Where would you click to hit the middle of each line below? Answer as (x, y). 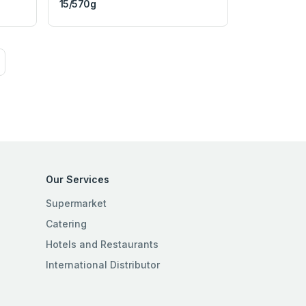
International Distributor (102, 264)
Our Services (77, 179)
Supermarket (76, 203)
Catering (66, 223)
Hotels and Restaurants (102, 244)
